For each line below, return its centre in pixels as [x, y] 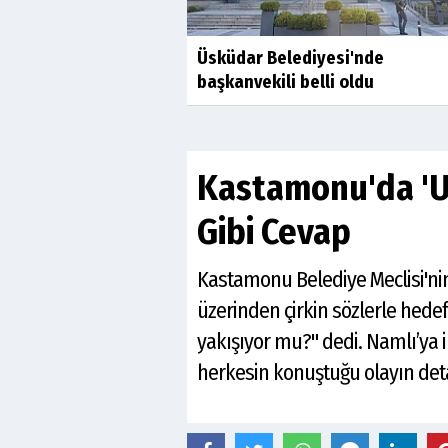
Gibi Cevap [274, 232]
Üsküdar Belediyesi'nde [290, 58]
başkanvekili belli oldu [285, 82]
